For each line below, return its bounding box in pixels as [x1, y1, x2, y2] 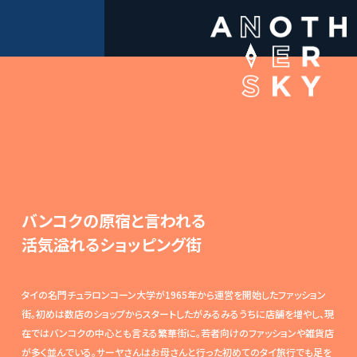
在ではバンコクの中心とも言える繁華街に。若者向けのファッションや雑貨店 [21, 325, 334, 339]
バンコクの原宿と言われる [21, 208, 206, 232]
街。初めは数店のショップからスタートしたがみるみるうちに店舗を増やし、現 [21, 306, 334, 320]
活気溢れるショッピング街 [21, 232, 202, 256]
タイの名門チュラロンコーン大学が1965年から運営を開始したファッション [21, 287, 326, 301]
